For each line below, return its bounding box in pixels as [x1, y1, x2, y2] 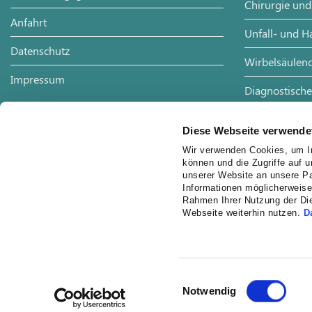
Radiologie [244, 104, 296, 118]
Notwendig [182, 285, 237, 297]
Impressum [10, 72, 65, 86]
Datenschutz [10, 43, 70, 58]
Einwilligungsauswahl [182, 270, 280, 282]
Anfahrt [10, 15, 47, 29]
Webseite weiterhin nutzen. [182, 208, 304, 219]
